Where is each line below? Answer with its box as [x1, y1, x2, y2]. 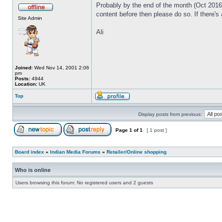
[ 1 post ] [145, 127, 168, 133]
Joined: [15, 65, 33, 70]
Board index [15, 149, 44, 155]
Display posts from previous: [138, 111, 202, 117]
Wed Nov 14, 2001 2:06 [33, 65, 89, 70]
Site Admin [18, 15, 42, 21]
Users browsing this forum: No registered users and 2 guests [15, 180, 153, 185]
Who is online [15, 167, 51, 173]
